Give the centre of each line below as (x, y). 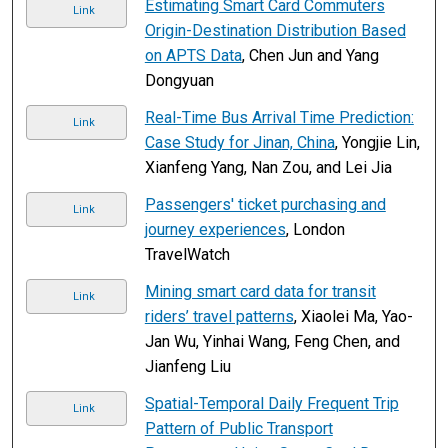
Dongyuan (179, 80)
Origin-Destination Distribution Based (275, 30)
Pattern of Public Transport (238, 428)
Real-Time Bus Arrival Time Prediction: (279, 117)
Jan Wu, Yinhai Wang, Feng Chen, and (272, 341)
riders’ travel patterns (219, 316)
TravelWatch (187, 254)
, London (315, 229)
